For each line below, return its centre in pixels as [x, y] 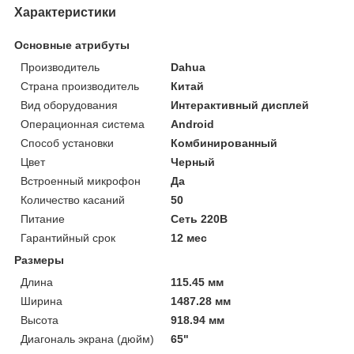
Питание [43, 218]
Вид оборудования [69, 105]
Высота [40, 320]
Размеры [39, 260]
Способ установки [67, 143]
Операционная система [83, 124]
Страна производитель [80, 86]
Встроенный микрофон [81, 181]
